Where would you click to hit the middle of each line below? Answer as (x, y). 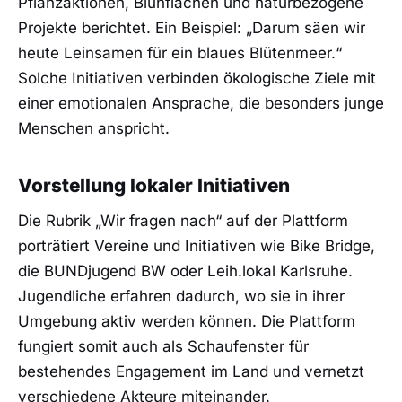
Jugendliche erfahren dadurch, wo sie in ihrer (181, 297)
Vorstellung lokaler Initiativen (154, 185)
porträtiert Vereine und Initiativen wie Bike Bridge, (197, 246)
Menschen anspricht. (94, 129)
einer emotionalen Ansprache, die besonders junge (201, 104)
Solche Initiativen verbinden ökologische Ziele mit (197, 79)
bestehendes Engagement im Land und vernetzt (191, 372)
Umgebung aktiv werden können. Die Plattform (187, 322)
